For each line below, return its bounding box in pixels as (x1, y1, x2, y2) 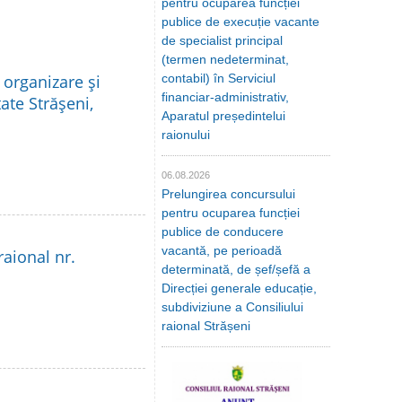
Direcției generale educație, (162, 281, 317, 295)
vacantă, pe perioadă (162, 243, 282, 258)
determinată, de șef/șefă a (162, 262, 310, 276)
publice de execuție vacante (162, 14, 319, 29)
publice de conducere (162, 224, 284, 239)
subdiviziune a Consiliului (162, 300, 303, 314)
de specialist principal (162, 33, 283, 48)
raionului (162, 127, 210, 142)
